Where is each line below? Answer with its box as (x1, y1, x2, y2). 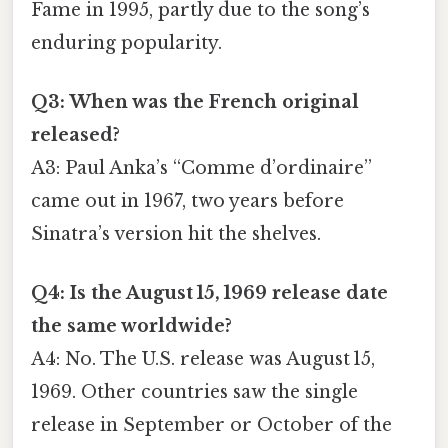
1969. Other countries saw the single (31, 381, 358, 404)
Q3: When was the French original (31, 90, 359, 113)
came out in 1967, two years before (31, 189, 344, 212)
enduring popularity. (31, 31, 222, 54)
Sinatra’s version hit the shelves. (31, 222, 321, 245)
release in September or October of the (31, 414, 392, 437)
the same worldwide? (31, 315, 232, 338)
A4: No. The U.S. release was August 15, (31, 348, 375, 371)
